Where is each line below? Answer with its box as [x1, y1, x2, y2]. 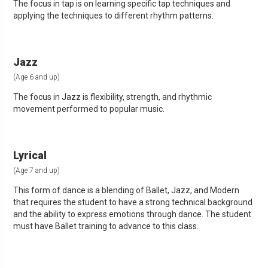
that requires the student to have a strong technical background [13, 197, 253, 208]
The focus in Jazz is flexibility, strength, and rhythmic [13, 92, 212, 102]
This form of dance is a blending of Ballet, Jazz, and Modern [13, 185, 240, 196]
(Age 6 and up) [13, 73, 60, 82]
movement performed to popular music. [13, 104, 165, 114]
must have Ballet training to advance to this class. [13, 221, 199, 232]
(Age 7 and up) [13, 166, 60, 175]
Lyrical [13, 149, 47, 162]
